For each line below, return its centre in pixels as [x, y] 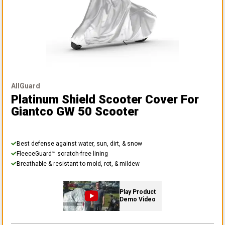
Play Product [138, 192]
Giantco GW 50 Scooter [75, 111]
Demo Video [138, 199]
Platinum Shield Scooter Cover [94, 99]
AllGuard [26, 86]
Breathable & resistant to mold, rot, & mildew [78, 163]
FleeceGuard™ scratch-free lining [62, 153]
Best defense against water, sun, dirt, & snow [79, 143]
